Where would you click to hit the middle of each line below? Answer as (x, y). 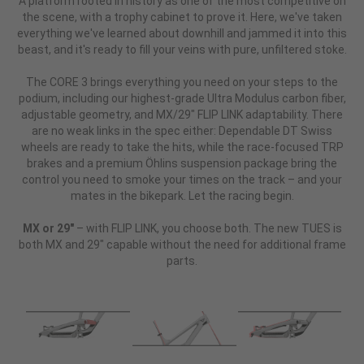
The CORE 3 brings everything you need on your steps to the (182, 82)
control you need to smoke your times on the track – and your (182, 180)
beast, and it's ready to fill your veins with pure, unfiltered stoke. (182, 50)
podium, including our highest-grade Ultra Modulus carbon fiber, (182, 99)
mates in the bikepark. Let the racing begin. (182, 196)
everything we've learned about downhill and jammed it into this (182, 34)
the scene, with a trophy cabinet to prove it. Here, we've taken (182, 17)
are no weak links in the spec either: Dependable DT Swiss (182, 131)
